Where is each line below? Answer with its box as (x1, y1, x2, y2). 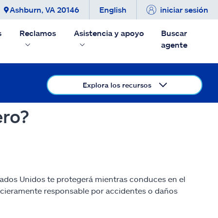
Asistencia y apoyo (73, 28, 144, 37)
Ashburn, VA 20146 (10, 5, 79, 14)
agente (161, 40, 188, 49)
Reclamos (19, 28, 56, 37)
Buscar (161, 28, 187, 37)
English (99, 5, 127, 14)
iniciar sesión (160, 5, 208, 14)
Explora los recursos (82, 81, 151, 89)
